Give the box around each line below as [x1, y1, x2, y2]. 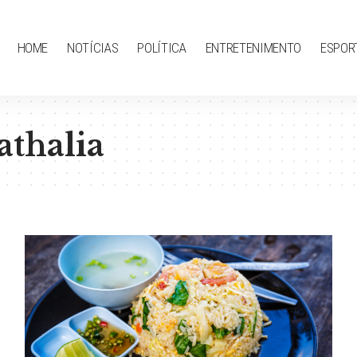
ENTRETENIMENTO [205, 39, 301, 56]
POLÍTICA [137, 39, 186, 56]
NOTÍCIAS [67, 39, 119, 56]
